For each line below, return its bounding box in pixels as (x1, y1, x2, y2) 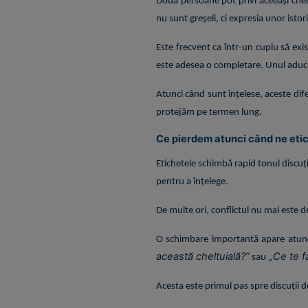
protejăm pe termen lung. (156, 107, 262, 118)
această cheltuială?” (156, 250, 250, 263)
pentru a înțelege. (156, 176, 228, 187)
